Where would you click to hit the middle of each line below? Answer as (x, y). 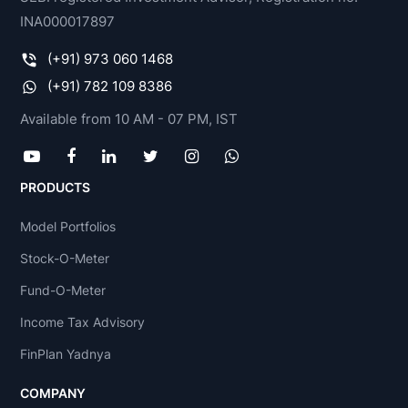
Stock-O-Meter (65, 258)
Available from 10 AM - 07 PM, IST (129, 119)
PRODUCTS (56, 187)
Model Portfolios (68, 226)
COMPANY (53, 393)
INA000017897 (68, 21)
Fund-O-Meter (63, 290)
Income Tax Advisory (83, 322)
